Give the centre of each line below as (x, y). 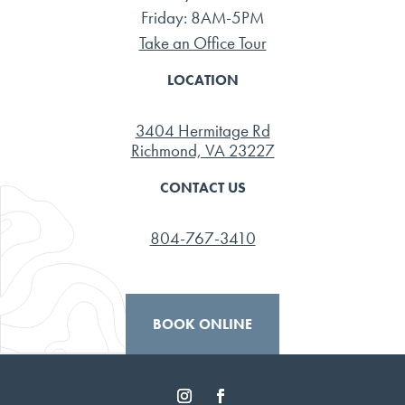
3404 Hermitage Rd (202, 130)
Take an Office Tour (202, 42)
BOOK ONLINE (202, 324)
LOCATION (202, 80)
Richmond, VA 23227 (202, 150)
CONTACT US (202, 187)
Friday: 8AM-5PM (202, 17)
